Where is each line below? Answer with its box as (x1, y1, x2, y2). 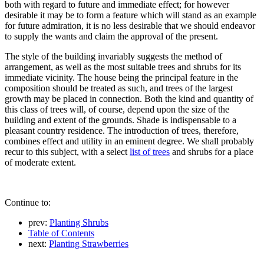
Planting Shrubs (49, 217, 108, 227)
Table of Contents (28, 227, 94, 238)
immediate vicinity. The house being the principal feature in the (5, 72, 238, 82)
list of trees (130, 146, 170, 157)
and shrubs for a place (170, 146, 253, 157)
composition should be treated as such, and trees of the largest (5, 82, 233, 93)
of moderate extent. (5, 157, 76, 167)
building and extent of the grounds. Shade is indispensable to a (5, 114, 236, 125)
